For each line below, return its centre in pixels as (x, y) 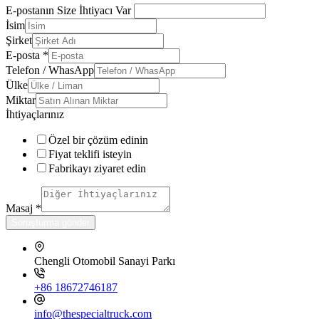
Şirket (19, 40)
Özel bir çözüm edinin (98, 140)
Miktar (21, 100)
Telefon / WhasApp (50, 70)
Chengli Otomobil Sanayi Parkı (105, 261)
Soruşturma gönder (51, 222)
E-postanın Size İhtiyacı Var (68, 10)
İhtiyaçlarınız (35, 114)
